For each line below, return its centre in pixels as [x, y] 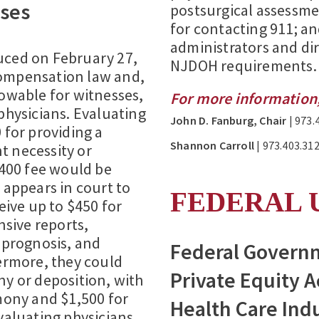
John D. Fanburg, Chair [229, 120]
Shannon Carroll [212, 145]
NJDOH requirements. [244, 65]
